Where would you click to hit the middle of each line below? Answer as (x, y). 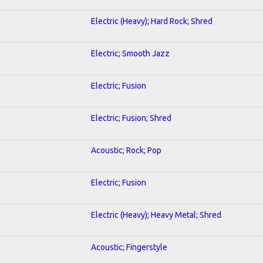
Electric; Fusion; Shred (131, 118)
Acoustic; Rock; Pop (126, 150)
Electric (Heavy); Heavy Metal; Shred (156, 215)
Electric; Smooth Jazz (130, 53)
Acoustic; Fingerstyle (129, 247)
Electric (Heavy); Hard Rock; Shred (152, 21)
